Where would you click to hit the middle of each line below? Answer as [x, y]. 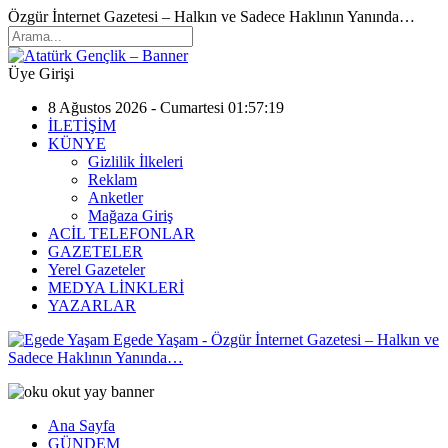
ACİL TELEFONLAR [121, 233]
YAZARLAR [92, 305]
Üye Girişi [41, 73]
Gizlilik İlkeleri [135, 161]
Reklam [112, 179]
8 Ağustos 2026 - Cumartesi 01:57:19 [166, 107]
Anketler [115, 197]
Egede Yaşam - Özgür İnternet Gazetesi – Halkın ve [276, 339]
